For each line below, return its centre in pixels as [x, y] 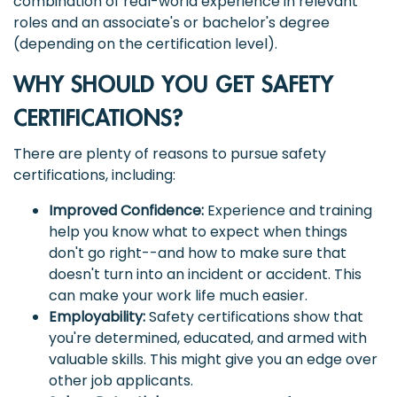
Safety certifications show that [254, 316]
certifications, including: [94, 175]
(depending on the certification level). [145, 43]
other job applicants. [121, 380]
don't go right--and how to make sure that [198, 253]
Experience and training [288, 210]
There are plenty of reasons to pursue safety [170, 153]
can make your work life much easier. [178, 295]
